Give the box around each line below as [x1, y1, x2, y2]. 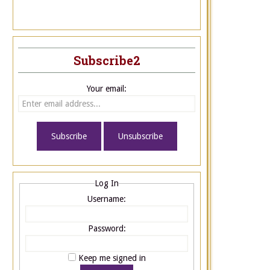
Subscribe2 [73, 52, 140, 68]
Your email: [87, 84, 127, 93]
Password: [87, 223, 126, 233]
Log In [95, 178, 119, 188]
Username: [87, 193, 126, 204]
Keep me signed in [78, 253, 146, 263]
